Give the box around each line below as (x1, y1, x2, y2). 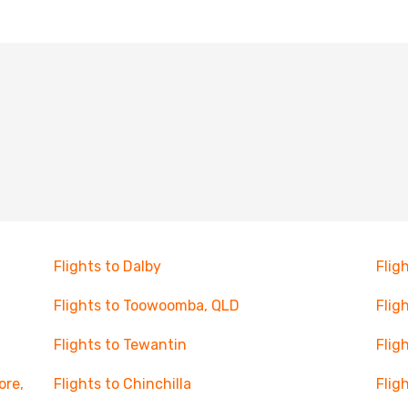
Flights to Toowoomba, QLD (53, 297, 240, 314)
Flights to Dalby (53, 258, 161, 275)
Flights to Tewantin (53, 336, 187, 353)
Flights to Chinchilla (53, 375, 191, 393)
